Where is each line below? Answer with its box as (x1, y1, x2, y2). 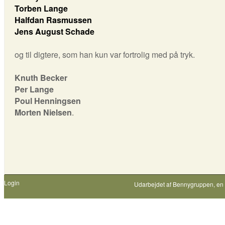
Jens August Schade (15, 26, 94, 38)
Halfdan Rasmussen (15, 14, 92, 26)
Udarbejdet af (134, 180, 173, 189)
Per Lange (15, 83, 54, 95)
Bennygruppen (173, 180, 213, 189)
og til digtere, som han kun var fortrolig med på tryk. (15, 49, 195, 61)
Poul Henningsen (15, 95, 81, 107)
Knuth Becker (15, 72, 67, 84)
